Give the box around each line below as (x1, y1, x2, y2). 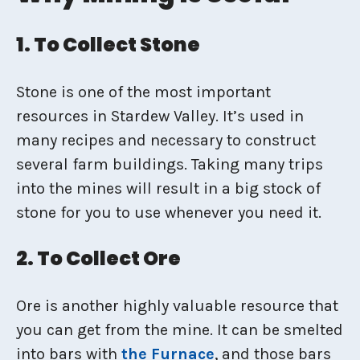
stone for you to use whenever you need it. (16, 203, 321, 222)
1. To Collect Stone (16, 31, 200, 58)
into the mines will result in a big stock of (16, 179, 321, 198)
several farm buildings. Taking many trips (16, 155, 323, 174)
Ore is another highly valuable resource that (16, 297, 338, 315)
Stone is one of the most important (16, 83, 271, 101)
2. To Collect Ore (16, 245, 181, 272)
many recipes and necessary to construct (16, 131, 316, 149)
